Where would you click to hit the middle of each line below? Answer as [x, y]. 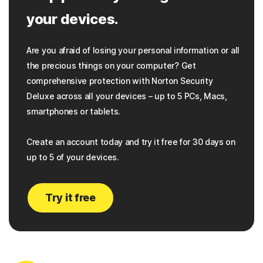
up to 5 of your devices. [73, 157]
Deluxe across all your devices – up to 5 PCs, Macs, [127, 96]
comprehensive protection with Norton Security [120, 80]
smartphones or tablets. [74, 111]
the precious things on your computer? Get [111, 65]
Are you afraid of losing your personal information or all [133, 50]
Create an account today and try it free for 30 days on [131, 141]
